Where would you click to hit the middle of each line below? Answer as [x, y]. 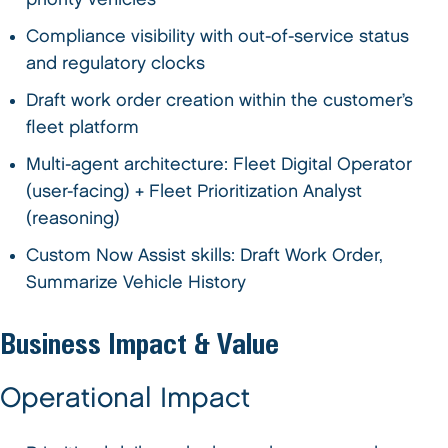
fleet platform [83, 127]
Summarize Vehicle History [136, 282]
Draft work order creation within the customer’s [220, 100]
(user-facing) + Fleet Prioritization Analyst [194, 191]
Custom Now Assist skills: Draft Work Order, [205, 255]
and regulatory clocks [116, 63]
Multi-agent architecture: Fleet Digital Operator [219, 164]
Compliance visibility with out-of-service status [218, 36]
